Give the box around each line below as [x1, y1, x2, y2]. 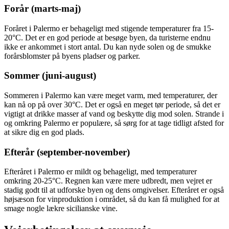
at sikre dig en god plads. [4, 128, 84, 136]
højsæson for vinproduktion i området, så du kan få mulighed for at [4, 195, 219, 204]
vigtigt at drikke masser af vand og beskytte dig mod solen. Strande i [4, 109, 224, 118]
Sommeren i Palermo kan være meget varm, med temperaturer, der [4, 91, 217, 100]
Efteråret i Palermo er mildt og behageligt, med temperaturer [4, 167, 197, 176]
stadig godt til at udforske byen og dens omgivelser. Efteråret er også [4, 186, 224, 195]
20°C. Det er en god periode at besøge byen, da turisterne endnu [4, 33, 211, 42]
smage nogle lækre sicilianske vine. [4, 204, 118, 213]
